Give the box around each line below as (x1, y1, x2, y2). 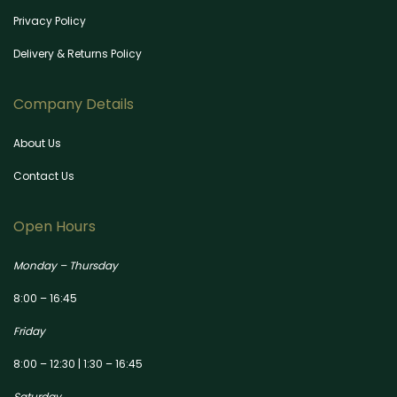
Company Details (13, 94, 134, 114)
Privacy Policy (13, 13, 86, 28)
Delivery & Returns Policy (13, 46, 142, 61)
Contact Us (13, 168, 74, 183)
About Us (13, 136, 61, 151)
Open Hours (13, 216, 96, 237)
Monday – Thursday (13, 258, 118, 273)
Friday (13, 323, 48, 339)
